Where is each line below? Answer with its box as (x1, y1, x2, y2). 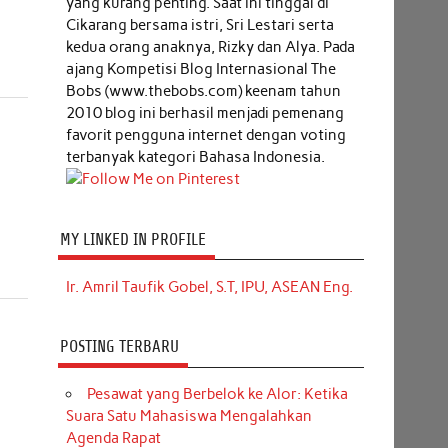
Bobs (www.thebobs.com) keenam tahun (65, 81, 341, 100)
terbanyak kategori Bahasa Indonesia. (65, 147, 325, 166)
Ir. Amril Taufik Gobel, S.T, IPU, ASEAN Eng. (65, 277, 353, 296)
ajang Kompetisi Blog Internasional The (65, 59, 336, 78)
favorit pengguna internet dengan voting (65, 125, 346, 144)
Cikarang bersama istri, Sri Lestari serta (65, 15, 334, 34)
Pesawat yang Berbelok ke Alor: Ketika (86, 385, 348, 404)
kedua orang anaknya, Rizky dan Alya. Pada (65, 37, 355, 56)
